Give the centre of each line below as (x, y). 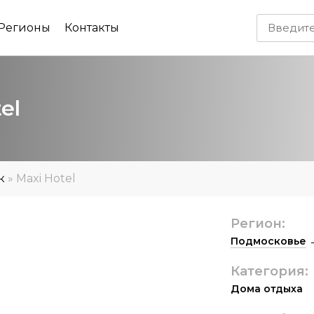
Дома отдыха (267, 289)
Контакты (91, 28)
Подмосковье (268, 241)
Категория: (269, 271)
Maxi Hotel (47, 178)
